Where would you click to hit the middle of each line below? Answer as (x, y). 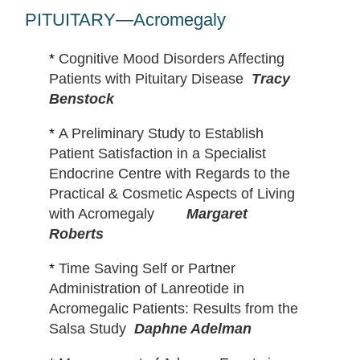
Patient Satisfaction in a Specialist (157, 154)
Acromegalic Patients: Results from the (173, 309)
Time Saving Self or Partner (147, 269)
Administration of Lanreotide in (146, 289)
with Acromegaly (103, 214)
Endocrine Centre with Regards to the (169, 174)
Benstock (81, 99)
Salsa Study (89, 329)
